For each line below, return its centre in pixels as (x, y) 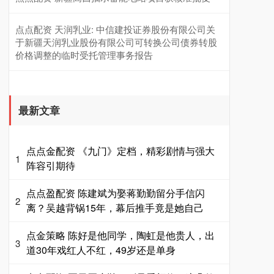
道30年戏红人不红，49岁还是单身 (101, 250)
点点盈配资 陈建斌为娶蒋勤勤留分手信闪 (116, 193)
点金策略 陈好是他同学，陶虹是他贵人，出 (120, 235)
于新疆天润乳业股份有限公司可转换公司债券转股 (116, 42)
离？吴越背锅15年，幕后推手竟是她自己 (115, 208)
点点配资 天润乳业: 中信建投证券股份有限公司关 (115, 29)
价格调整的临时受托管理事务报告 (84, 55)
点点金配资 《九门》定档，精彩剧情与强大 (120, 151)
